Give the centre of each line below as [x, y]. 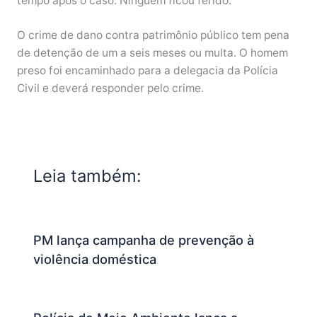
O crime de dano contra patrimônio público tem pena [153, 35]
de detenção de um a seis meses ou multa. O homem [152, 53]
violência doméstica [95, 259]
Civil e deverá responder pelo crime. [110, 88]
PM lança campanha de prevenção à [144, 240]
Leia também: [88, 176]
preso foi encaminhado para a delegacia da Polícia [147, 71]
